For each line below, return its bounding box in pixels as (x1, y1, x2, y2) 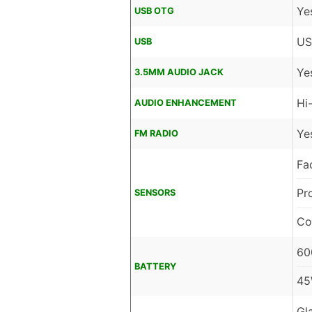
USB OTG (134, 6, 174, 17)
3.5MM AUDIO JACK (134, 67, 224, 78)
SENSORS (134, 187, 175, 198)
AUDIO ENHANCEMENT (134, 97, 237, 109)
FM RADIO (134, 128, 178, 139)
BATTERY (134, 261, 176, 272)
